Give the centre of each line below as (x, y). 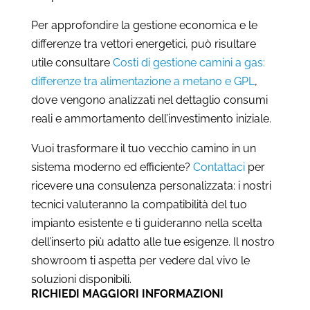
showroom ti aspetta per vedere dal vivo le (140, 260)
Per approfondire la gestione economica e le (144, 25)
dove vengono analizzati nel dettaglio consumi (149, 100)
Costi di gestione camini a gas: (189, 62)
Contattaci (219, 167)
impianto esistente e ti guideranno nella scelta (146, 223)
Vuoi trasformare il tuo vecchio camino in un (143, 148)
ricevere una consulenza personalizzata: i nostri (151, 185)
